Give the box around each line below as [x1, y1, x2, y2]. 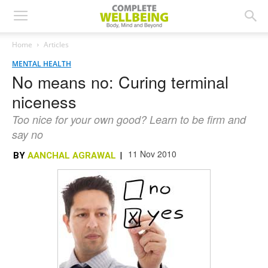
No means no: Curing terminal [12, 70, 229, 93]
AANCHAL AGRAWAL [28, 150, 116, 161]
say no [12, 127, 43, 142]
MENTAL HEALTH [12, 59, 71, 69]
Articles [44, 39, 69, 50]
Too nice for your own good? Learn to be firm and [12, 112, 246, 127]
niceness [12, 90, 77, 113]
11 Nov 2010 [128, 148, 176, 160]
